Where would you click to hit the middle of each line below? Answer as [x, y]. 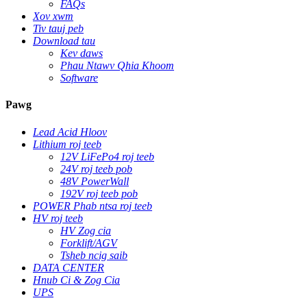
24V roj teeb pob [96, 169]
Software [79, 78]
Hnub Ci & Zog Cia [76, 280]
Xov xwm [53, 16]
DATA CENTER [69, 267]
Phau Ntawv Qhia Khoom [117, 65]
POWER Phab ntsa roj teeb [93, 206]
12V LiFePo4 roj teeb [107, 156]
